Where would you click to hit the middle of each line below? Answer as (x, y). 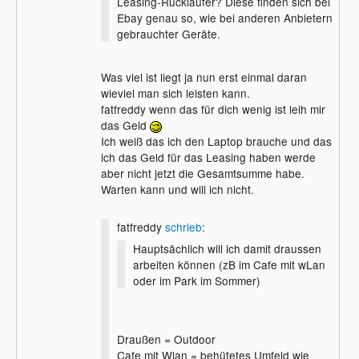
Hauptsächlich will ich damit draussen (227, 248)
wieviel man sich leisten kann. (175, 93)
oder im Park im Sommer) (196, 280)
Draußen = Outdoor (166, 339)
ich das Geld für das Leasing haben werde (208, 157)
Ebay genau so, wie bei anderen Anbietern (224, 18)
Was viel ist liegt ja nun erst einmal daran (204, 77)
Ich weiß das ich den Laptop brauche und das (216, 141)
